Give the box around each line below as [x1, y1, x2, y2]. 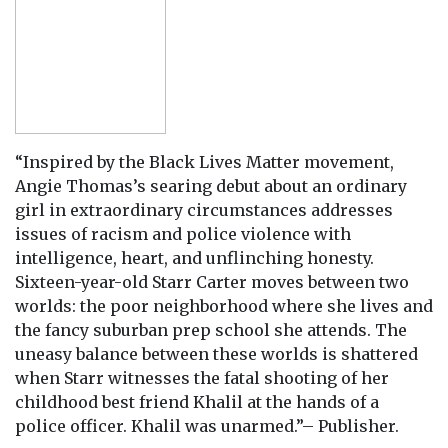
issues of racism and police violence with [15, 223, 351, 244]
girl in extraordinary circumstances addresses [15, 199, 393, 220]
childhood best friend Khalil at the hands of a [15, 391, 379, 412]
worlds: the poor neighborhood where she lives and [15, 295, 433, 316]
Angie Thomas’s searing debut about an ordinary [15, 175, 407, 196]
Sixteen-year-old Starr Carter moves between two [15, 271, 409, 292]
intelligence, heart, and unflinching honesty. [15, 247, 374, 268]
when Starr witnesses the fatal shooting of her [15, 367, 389, 388]
